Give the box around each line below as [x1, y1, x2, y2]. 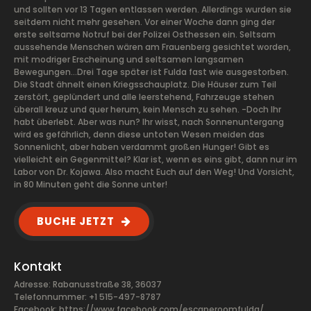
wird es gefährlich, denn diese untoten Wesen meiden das [14, 128, 264, 140]
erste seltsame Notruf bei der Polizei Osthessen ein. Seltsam [14, 28, 276, 40]
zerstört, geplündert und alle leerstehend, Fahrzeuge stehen [14, 91, 274, 103]
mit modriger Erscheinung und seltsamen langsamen [14, 53, 244, 65]
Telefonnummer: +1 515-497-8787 [14, 291, 161, 303]
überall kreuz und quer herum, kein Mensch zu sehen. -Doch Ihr [14, 103, 281, 115]
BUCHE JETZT [37, 214, 115, 228]
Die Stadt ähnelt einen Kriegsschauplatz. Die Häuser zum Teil [14, 78, 276, 90]
